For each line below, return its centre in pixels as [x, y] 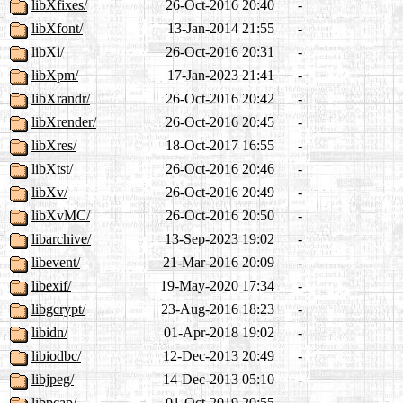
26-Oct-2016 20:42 [220, 99]
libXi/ [48, 52]
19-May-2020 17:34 [217, 286]
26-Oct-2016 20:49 [220, 193]
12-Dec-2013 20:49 [219, 356]
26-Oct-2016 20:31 [220, 52]
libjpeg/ [53, 380]
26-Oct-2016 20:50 [220, 216]
